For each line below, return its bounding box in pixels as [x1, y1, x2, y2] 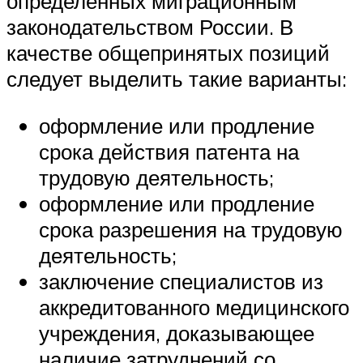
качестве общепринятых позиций [6, 40, 330, 66]
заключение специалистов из [39, 267, 323, 294]
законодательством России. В [6, 14, 293, 41]
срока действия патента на [39, 138, 299, 164]
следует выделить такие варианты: [6, 66, 347, 92]
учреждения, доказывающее [39, 319, 314, 346]
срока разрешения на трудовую [39, 216, 343, 242]
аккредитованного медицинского [39, 293, 349, 320]
